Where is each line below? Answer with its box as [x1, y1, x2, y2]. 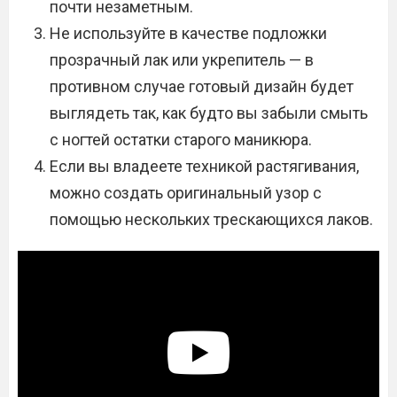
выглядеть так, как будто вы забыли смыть [50, 104, 368, 122]
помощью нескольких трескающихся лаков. [50, 210, 373, 229]
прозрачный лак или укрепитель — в [50, 51, 314, 69]
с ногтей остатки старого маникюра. [50, 130, 312, 149]
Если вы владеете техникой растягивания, [50, 157, 359, 175]
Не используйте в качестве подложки [50, 24, 327, 43]
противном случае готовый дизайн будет [50, 77, 354, 96]
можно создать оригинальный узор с [50, 183, 322, 202]
